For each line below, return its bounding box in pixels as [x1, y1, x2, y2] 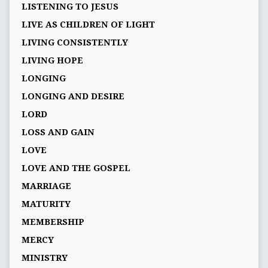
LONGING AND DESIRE [21, 92, 124, 102]
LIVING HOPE [21, 56, 83, 66]
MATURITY [21, 199, 71, 209]
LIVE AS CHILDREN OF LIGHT [21, 20, 155, 30]
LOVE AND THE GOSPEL [21, 163, 130, 173]
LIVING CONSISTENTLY [21, 38, 128, 48]
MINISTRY [21, 253, 68, 263]
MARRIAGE [21, 181, 71, 191]
